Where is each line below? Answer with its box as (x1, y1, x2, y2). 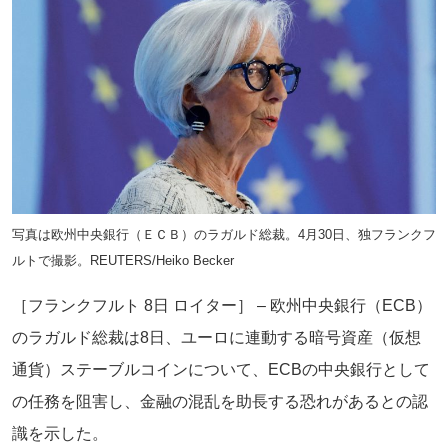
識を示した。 (12, 425, 108, 443)
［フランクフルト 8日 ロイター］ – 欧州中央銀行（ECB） (12, 297, 432, 315)
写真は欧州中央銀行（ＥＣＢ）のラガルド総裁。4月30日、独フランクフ (12, 227, 436, 243)
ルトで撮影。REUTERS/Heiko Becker (12, 253, 234, 269)
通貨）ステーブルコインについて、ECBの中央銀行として (12, 361, 430, 379)
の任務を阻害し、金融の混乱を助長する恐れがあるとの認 (12, 393, 428, 411)
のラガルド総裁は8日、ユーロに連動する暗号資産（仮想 (12, 329, 421, 347)
